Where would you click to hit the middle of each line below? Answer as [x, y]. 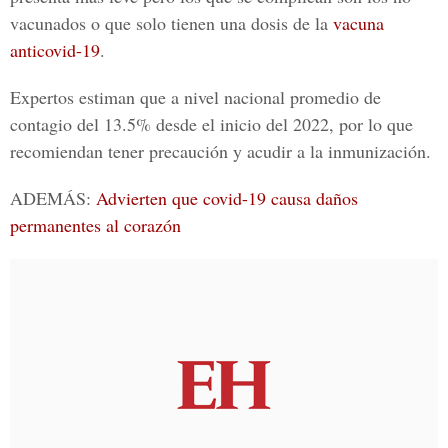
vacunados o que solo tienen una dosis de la [171, 23]
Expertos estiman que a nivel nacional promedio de [195, 97]
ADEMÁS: [53, 198]
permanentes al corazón [95, 225]
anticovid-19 [55, 50]
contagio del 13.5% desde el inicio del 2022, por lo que [211, 124]
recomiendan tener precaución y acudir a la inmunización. [220, 151]
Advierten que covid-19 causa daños [227, 198]
